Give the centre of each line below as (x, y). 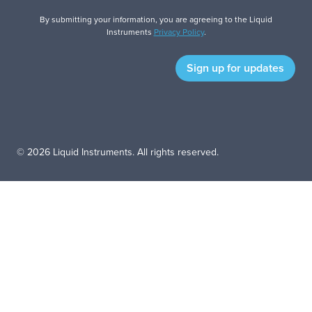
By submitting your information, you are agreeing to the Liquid (156, 19)
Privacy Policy (179, 31)
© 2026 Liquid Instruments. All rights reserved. (118, 151)
